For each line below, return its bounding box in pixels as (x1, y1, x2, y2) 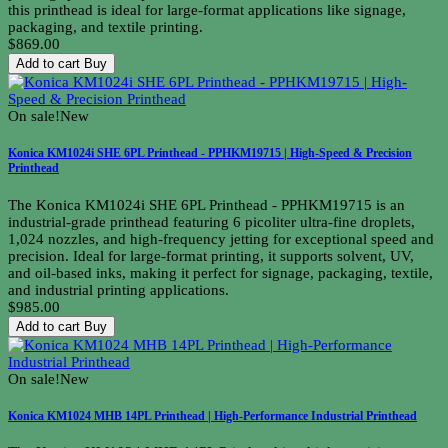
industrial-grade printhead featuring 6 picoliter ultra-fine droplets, (8, 213, 415, 230)
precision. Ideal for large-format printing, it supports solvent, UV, (8, 247, 414, 264)
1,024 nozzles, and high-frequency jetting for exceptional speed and (8, 230, 434, 247)
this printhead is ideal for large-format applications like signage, (8, 2, 406, 19)
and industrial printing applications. (8, 281, 229, 298)
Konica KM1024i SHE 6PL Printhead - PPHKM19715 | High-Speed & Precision (8, 146, 412, 160)
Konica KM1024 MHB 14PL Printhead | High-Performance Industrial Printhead (8, 408, 417, 423)
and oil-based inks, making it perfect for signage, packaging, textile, (8, 264, 433, 281)
